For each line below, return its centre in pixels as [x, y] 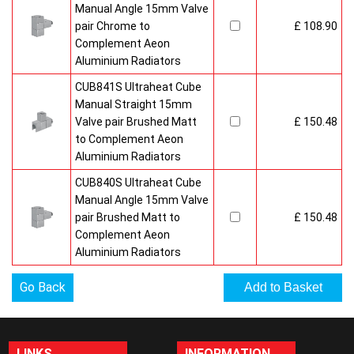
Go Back [43, 288]
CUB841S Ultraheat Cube [138, 87]
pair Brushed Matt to [128, 218]
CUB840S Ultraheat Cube [138, 183]
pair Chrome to [113, 26]
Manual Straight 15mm [134, 105]
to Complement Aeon [129, 139]
